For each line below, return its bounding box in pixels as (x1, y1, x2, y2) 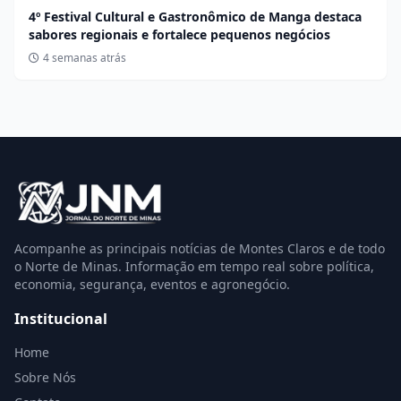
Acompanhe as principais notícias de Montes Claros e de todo (14, 239, 385, 257)
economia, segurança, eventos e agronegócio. (14, 275, 290, 293)
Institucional (14, 308, 107, 328)
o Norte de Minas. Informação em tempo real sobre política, (14, 257, 374, 275)
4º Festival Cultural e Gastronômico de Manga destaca (29, 7, 362, 25)
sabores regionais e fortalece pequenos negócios (29, 25, 330, 43)
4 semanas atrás (43, 49, 126, 65)
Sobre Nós (14, 368, 76, 386)
